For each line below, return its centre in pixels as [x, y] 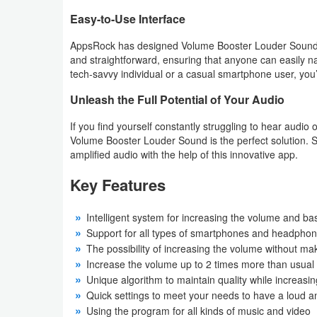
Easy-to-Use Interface [128, 19]
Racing [39, 61]
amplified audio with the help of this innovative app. [184, 155]
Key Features [118, 185]
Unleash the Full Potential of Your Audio [177, 100]
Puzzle [39, 28]
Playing [40, 115]
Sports [38, 180]
